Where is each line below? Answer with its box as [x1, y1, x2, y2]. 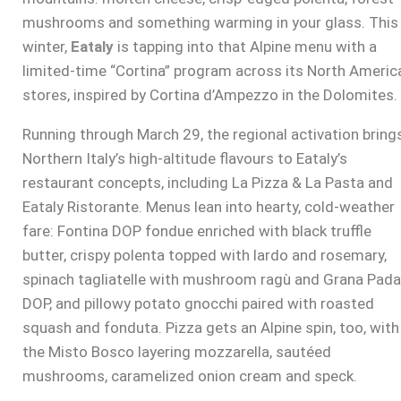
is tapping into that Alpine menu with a [114, 38, 377, 56]
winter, [22, 38, 71, 56]
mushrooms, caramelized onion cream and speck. [22, 367, 361, 386]
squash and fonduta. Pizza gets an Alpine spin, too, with [22, 319, 399, 337]
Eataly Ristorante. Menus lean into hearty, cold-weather [22, 198, 395, 217]
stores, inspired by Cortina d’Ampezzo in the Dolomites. [22, 86, 397, 105]
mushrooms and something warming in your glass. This [22, 13, 398, 32]
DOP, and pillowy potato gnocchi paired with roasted [22, 294, 374, 313]
